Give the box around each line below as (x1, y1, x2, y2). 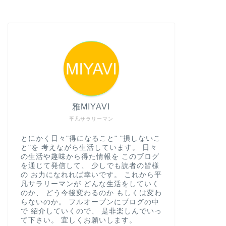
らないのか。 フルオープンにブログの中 (20, 198, 159, 206)
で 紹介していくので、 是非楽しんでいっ (20, 207, 162, 215)
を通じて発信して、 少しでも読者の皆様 (20, 162, 159, 169)
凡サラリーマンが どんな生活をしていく (20, 180, 159, 188)
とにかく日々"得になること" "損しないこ (20, 135, 161, 142)
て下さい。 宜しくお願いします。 (20, 216, 137, 224)
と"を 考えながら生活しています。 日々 (20, 144, 157, 151)
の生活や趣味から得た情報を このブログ (20, 153, 159, 160)
